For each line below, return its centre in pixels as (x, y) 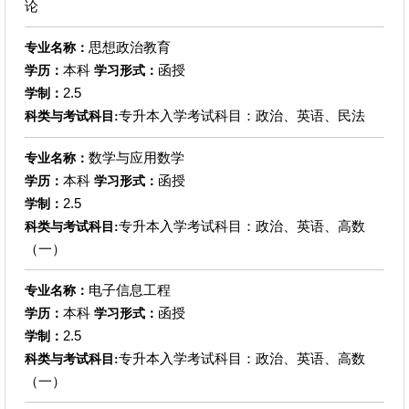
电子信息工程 (129, 289)
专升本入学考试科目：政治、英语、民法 (241, 115)
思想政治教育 (129, 47)
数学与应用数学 (136, 157)
